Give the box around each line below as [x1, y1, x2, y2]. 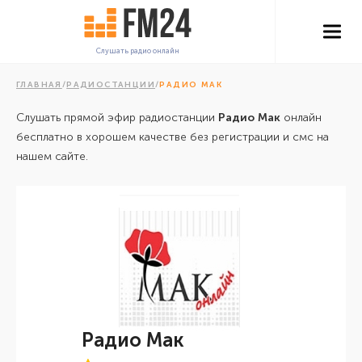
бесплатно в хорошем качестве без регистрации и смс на [16, 130, 329, 144]
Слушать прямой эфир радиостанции [16, 111, 218, 124]
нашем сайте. [16, 149, 88, 163]
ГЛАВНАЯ [16, 80, 62, 90]
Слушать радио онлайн [95, 47, 179, 55]
